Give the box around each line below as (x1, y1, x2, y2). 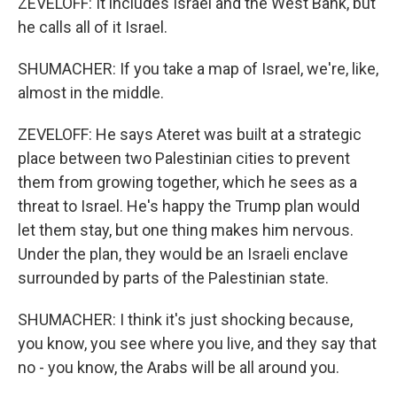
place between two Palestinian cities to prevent (18, 149, 350, 168)
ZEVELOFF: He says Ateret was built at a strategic (18, 125, 362, 144)
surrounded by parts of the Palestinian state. (18, 269, 329, 288)
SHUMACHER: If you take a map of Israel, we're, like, (18, 59, 378, 79)
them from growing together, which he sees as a (18, 173, 357, 192)
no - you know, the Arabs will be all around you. (18, 358, 339, 378)
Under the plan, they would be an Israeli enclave (18, 245, 348, 264)
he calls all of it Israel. (18, 18, 167, 37)
